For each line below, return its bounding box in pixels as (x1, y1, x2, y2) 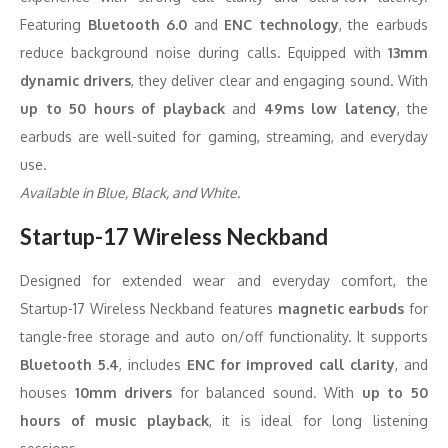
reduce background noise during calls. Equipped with (20, 44, 388, 61)
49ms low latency (263, 100, 397, 117)
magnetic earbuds (277, 300, 405, 317)
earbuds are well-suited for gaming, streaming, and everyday (20, 128, 428, 145)
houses (20, 384, 75, 401)
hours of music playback (20, 412, 209, 429)
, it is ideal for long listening (208, 412, 429, 429)
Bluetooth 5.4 (20, 356, 119, 373)
